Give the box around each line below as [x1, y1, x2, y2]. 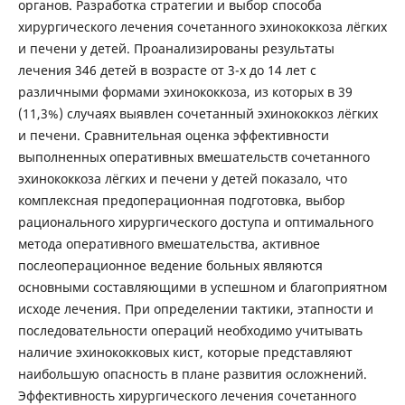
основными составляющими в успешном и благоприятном [17, 278, 387, 297]
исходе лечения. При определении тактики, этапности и [17, 300, 373, 318]
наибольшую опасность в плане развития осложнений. [17, 365, 367, 383]
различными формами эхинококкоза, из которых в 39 [17, 83, 353, 101]
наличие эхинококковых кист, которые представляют [17, 344, 353, 362]
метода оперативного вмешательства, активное [17, 235, 320, 253]
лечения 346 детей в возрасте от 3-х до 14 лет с [17, 61, 316, 80]
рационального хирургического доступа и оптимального [17, 213, 373, 231]
